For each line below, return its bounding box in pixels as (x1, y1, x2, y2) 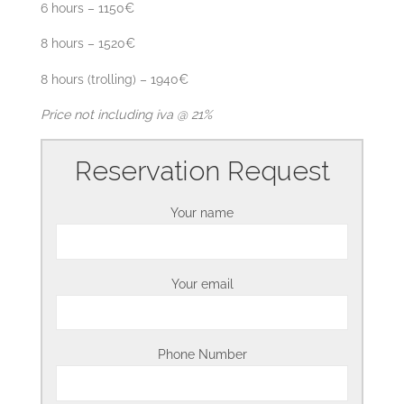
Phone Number (157, 346, 247, 363)
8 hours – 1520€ (40, 35, 135, 51)
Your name (170, 205, 234, 221)
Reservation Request (75, 154, 329, 187)
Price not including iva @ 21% (40, 106, 212, 123)
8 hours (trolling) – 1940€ (40, 70, 188, 87)
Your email (170, 275, 234, 291)
